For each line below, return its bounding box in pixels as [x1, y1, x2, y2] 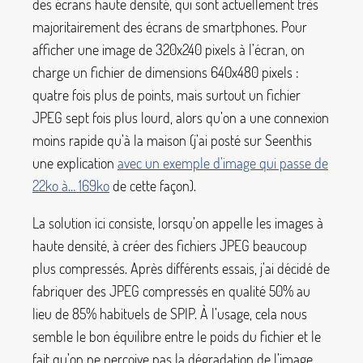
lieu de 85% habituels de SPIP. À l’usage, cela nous [32, 304, 307, 322]
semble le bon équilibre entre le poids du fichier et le [32, 327, 321, 345]
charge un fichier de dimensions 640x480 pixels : [32, 63, 299, 82]
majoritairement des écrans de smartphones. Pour [32, 18, 307, 36]
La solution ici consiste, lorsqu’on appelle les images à [32, 213, 323, 232]
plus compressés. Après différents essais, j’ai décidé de [32, 258, 330, 277]
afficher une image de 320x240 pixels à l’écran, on [32, 41, 305, 59]
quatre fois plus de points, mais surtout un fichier [32, 86, 301, 105]
